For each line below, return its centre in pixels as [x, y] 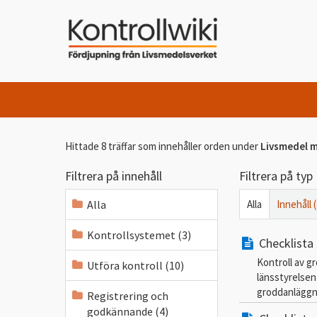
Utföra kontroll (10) [136, 265]
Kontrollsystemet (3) [139, 235]
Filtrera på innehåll [114, 176]
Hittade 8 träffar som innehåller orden [149, 146]
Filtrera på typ [276, 176]
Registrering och [128, 296]
